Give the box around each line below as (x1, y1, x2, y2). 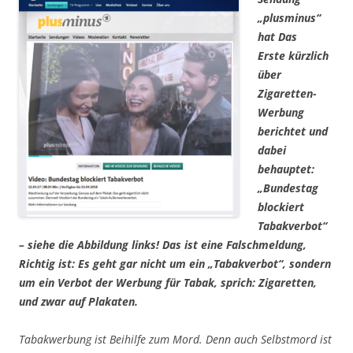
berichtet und (258, 124, 328, 139)
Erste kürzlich (258, 48, 329, 64)
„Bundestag (258, 180, 318, 196)
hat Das (258, 29, 297, 45)
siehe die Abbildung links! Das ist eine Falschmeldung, (28, 237, 307, 253)
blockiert (258, 199, 304, 215)
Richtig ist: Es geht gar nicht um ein (19, 256, 208, 272)
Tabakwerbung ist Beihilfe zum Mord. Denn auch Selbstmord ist (19, 332, 332, 347)
